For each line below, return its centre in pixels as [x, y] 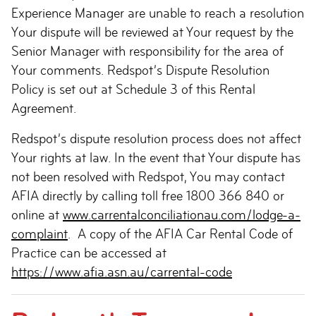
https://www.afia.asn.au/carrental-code [122, 272]
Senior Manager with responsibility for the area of [147, 51]
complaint [39, 234]
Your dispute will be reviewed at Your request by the [152, 32]
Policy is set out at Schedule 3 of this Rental [133, 89]
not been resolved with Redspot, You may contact [148, 177]
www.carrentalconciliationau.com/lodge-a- [182, 215]
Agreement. [44, 108]
